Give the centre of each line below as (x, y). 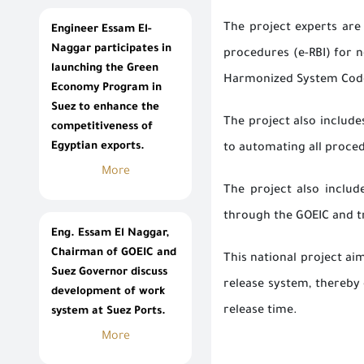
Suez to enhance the (105, 108)
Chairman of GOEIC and (114, 253)
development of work (108, 292)
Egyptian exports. (98, 147)
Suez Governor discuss (109, 273)
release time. (260, 312)
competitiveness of (102, 128)
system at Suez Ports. (108, 312)
